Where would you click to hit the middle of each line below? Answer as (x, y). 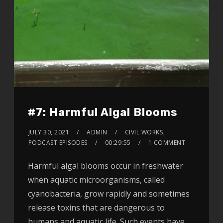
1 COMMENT (167, 142)
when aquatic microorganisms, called (96, 179)
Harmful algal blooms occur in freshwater (105, 166)
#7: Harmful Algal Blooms (103, 112)
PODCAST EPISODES (58, 142)
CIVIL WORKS (144, 132)
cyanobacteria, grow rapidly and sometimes (109, 193)
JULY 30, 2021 (49, 132)
